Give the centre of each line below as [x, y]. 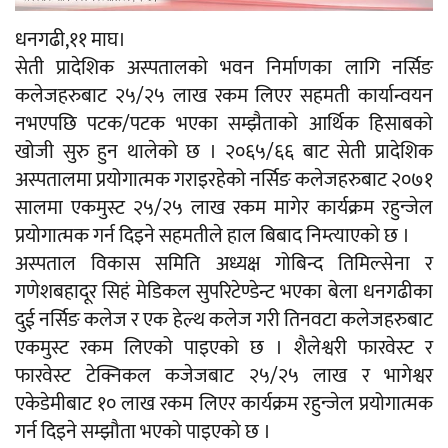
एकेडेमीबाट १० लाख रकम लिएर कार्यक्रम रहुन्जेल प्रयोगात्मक [224, 404]
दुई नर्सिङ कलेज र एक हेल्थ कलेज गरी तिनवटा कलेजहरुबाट [224, 320]
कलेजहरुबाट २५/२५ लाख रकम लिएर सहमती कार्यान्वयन [224, 96]
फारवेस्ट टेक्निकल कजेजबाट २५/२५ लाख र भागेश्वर [224, 376]
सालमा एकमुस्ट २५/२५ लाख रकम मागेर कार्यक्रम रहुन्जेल [224, 208]
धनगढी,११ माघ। [70, 40]
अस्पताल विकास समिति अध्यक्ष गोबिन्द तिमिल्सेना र [224, 264]
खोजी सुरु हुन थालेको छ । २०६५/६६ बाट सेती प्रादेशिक [224, 152]
